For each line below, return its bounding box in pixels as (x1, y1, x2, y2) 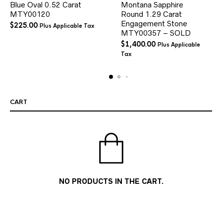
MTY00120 (10, 9, 50, 18)
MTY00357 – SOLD (121, 28, 191, 37)
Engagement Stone (121, 19, 187, 28)
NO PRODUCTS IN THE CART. (58, 177, 164, 185)
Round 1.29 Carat (121, 9, 182, 18)
